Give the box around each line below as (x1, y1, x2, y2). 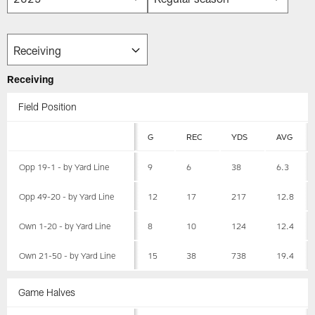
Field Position (18, 101, 77, 113)
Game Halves (18, 285, 76, 298)
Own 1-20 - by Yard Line (19, 221, 111, 231)
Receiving (7, 73, 54, 86)
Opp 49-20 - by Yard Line (19, 191, 115, 202)
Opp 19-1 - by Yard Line (19, 162, 110, 172)
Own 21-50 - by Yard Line (19, 250, 116, 261)
